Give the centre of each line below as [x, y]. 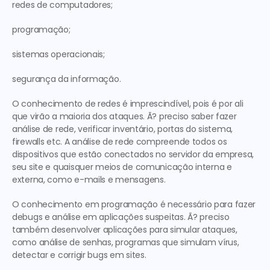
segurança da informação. [67, 79]
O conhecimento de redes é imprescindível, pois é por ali [128, 104]
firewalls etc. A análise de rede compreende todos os [120, 142]
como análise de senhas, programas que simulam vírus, [126, 242]
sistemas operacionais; [58, 54]
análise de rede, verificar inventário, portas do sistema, [123, 129]
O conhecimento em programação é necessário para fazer [134, 204]
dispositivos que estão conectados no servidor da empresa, [133, 154]
